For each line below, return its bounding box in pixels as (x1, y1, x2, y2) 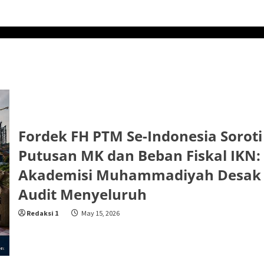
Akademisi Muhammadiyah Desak (18, 164, 261, 184)
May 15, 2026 (80, 208, 120, 217)
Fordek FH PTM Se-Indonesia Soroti (18, 126, 262, 146)
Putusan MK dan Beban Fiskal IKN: (18, 145, 260, 165)
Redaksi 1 (26, 208, 58, 217)
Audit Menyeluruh (18, 184, 147, 204)
